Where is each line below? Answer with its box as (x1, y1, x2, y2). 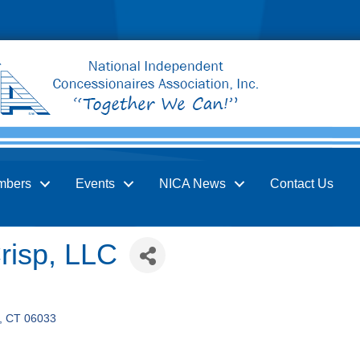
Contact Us (269, 177, 333, 190)
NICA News (158, 177, 226, 190)
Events (75, 177, 115, 190)
